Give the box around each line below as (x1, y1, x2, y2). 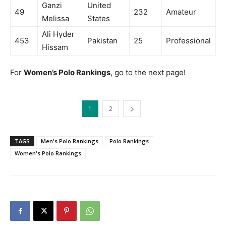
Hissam (42, 42, 68, 52)
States (87, 14, 110, 24)
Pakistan (87, 36, 118, 46)
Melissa (42, 14, 69, 24)
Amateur (166, 7, 196, 17)
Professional (166, 36, 211, 46)
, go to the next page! (110, 68, 186, 78)
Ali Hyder (42, 29, 75, 39)
